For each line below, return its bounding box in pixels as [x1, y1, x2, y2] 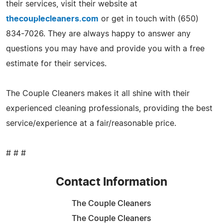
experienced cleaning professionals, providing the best [6, 104, 213, 112]
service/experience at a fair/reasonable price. [6, 119, 176, 127]
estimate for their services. [6, 59, 107, 68]
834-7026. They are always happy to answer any [6, 29, 191, 38]
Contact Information [56, 176, 167, 188]
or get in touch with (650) [99, 14, 199, 23]
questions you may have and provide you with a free [6, 44, 205, 53]
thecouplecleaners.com [6, 14, 99, 23]
